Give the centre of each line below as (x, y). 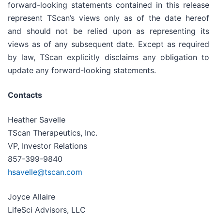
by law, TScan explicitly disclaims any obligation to (108, 57)
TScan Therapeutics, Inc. (53, 132)
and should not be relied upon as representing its (108, 31)
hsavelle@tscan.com (45, 172)
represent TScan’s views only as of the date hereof (108, 18)
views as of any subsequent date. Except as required (108, 44)
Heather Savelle (37, 119)
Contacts (25, 95)
